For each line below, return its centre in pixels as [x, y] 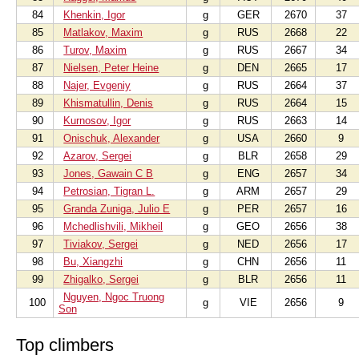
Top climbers [65, 345]
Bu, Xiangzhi [93, 262]
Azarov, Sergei [98, 156]
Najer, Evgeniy [97, 85]
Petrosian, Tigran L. [109, 191]
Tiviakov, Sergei [101, 244]
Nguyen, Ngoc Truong [114, 297]
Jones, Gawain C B [109, 173]
